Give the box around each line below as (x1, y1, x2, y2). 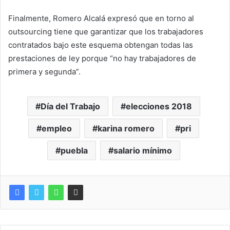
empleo (42, 123, 72, 133)
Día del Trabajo (41, 101, 100, 111)
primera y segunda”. (8, 67, 81, 76)
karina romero (98, 123, 155, 133)
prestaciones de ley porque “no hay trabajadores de (8, 53, 196, 63)
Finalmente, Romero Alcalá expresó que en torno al (8, 13, 194, 23)
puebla (61, 145, 88, 156)
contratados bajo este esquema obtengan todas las (8, 40, 193, 50)
